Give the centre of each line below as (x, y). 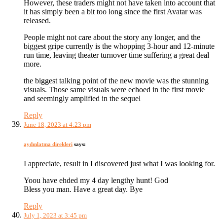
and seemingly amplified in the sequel (82, 98)
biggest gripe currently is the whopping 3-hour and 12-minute (119, 46)
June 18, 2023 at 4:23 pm (57, 124)
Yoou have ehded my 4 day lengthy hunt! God (96, 180)
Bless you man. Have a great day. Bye (83, 189)
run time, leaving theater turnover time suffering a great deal (116, 55)
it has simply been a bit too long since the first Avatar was (113, 11)
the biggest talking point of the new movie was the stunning (116, 80)
